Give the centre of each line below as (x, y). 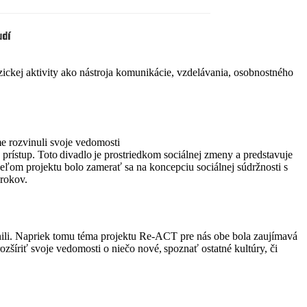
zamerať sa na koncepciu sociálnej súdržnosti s (186, 167)
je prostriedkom (126, 154)
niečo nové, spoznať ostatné (173, 249)
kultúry (249, 249)
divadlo (76, 154)
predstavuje (268, 154)
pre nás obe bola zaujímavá (237, 236)
